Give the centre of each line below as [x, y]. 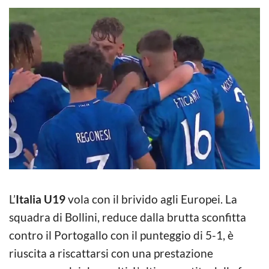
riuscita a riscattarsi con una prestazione [111, 253]
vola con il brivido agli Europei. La [151, 199]
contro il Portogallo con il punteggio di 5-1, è [121, 235]
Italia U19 [41, 199]
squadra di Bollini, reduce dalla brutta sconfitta [128, 217]
